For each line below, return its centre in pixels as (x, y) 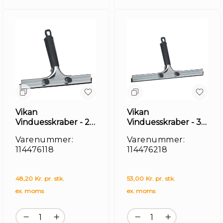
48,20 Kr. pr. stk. (40, 178)
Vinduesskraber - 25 (55, 122)
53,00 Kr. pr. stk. (151, 178)
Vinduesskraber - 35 (166, 122)
